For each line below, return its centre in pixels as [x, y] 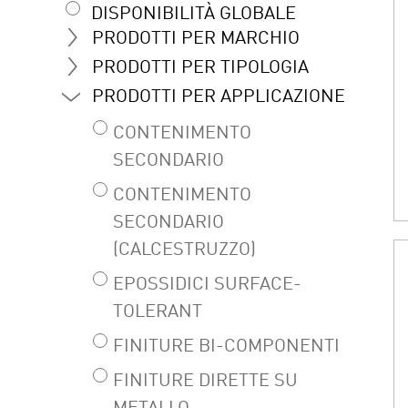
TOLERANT [158, 312]
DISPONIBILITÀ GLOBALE [194, 14]
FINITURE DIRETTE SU [205, 381]
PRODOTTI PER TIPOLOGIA [200, 68]
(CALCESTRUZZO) [184, 250]
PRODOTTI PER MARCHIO [196, 39]
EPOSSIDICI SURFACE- [207, 285]
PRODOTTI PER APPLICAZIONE [219, 97]
